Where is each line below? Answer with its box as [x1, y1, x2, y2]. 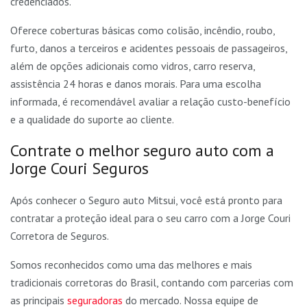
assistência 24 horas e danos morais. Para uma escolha [10, 77, 261, 91]
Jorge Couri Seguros [10, 158, 149, 180]
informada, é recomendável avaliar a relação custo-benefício [10, 95, 291, 109]
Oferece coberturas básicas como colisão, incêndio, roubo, [10, 23, 275, 38]
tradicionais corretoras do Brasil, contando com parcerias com [10, 275, 293, 290]
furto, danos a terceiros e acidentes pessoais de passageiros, [10, 41, 287, 56]
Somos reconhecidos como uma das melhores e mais [10, 258, 252, 272]
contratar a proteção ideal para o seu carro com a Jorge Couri [10, 211, 291, 225]
